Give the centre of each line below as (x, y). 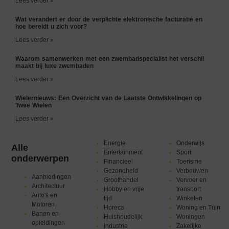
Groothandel (121, 180)
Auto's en (45, 196)
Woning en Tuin (198, 208)
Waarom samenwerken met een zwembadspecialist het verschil (110, 59)
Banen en (45, 214)
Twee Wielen (34, 106)
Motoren (43, 205)
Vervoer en (191, 180)
